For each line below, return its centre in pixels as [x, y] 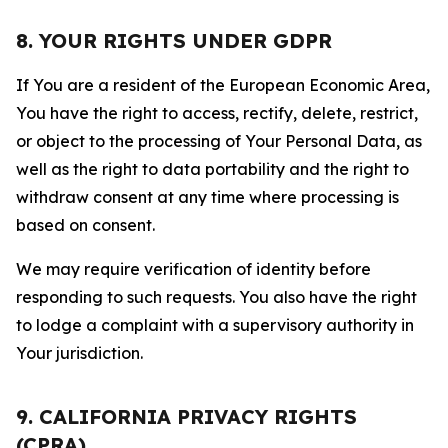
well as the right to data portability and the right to [212, 169]
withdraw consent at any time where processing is [207, 197]
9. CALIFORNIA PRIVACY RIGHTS [186, 416]
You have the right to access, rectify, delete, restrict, [217, 113]
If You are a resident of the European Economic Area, [223, 85]
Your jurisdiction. [79, 353]
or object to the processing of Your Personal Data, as [219, 141]
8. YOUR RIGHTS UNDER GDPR [174, 40]
